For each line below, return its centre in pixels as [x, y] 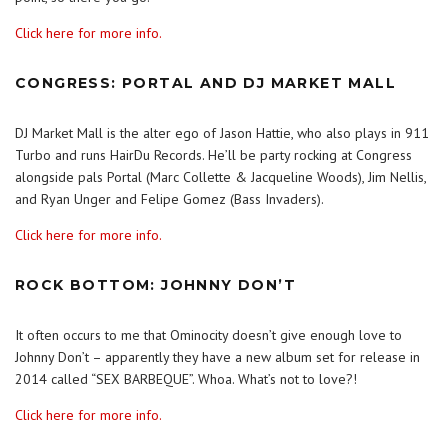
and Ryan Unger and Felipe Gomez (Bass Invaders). [169, 199]
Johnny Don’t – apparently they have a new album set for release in [217, 357]
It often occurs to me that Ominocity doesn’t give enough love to [208, 335]
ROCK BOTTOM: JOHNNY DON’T [155, 285]
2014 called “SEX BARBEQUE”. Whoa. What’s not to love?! [186, 379]
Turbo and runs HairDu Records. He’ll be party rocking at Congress [213, 155]
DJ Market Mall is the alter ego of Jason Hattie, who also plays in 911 [222, 133]
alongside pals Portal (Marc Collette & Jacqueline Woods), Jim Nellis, [220, 177]
